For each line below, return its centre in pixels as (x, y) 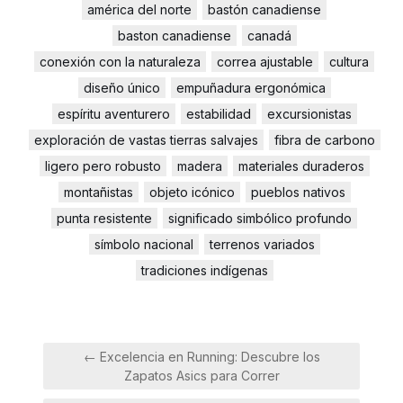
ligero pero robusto (103, 166)
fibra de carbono (324, 140)
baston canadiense (174, 36)
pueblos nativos (298, 192)
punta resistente (104, 218)
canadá (269, 36)
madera (199, 166)
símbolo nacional (143, 244)
